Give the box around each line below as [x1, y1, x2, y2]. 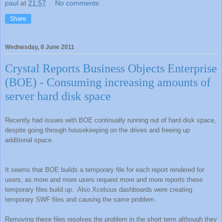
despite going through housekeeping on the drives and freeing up [5, 126, 190, 134]
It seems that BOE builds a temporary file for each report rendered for [5, 166, 204, 173]
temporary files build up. [5, 186, 74, 193]
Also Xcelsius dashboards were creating [77, 186, 192, 193]
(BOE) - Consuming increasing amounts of [5, 76, 211, 89]
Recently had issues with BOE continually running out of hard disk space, [5, 116, 216, 124]
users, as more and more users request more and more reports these [5, 176, 203, 183]
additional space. [5, 136, 54, 144]
